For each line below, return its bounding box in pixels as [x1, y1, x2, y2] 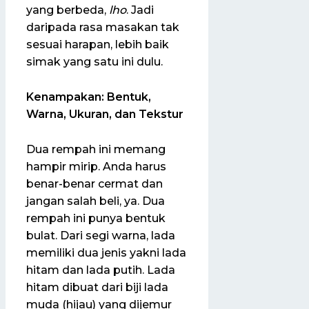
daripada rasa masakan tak [26, 21, 179, 34]
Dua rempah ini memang [26, 142, 166, 156]
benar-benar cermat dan [26, 177, 163, 190]
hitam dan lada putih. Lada [26, 263, 175, 277]
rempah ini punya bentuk [26, 211, 166, 225]
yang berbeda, [26, 3, 109, 17]
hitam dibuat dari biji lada [26, 280, 168, 294]
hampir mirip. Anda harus [26, 159, 166, 173]
